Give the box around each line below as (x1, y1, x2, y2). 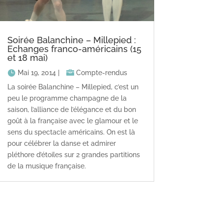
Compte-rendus (76, 68, 127, 77)
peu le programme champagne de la (7, 94, 127, 103)
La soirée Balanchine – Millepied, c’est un (7, 83, 138, 91)
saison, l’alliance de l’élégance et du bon (7, 106, 136, 114)
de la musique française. (7, 162, 86, 170)
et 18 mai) (7, 52, 48, 63)
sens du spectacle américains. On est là (7, 128, 135, 137)
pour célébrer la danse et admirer (7, 139, 116, 148)
